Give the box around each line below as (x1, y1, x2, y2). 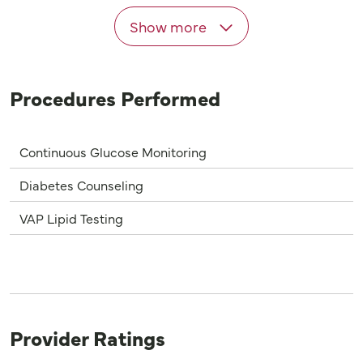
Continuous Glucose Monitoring (19, 143, 207, 161)
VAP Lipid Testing (19, 209, 123, 228)
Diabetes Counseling (19, 176, 143, 194)
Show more (129, 16, 210, 37)
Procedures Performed (10, 83, 220, 113)
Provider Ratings (10, 323, 165, 352)
